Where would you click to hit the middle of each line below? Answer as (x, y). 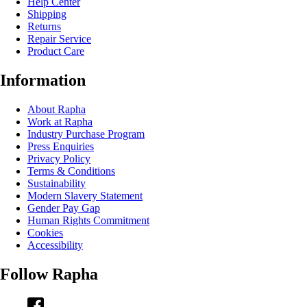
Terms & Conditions (71, 171)
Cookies (45, 233)
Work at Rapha (60, 122)
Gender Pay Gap (64, 208)
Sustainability (57, 184)
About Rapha (57, 110)
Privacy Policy (59, 159)
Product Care (56, 51)
